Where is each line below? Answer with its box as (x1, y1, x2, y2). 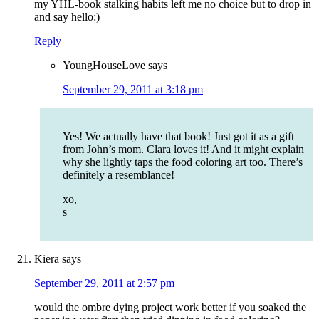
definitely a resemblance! (63, 169, 174, 182)
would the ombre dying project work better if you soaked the (34, 301, 306, 314)
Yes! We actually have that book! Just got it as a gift (63, 130, 294, 143)
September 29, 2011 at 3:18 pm (63, 83, 203, 96)
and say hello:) (34, 11, 100, 23)
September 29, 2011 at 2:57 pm (34, 277, 174, 290)
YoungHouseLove (63, 59, 145, 72)
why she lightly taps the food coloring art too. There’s (63, 156, 303, 169)
